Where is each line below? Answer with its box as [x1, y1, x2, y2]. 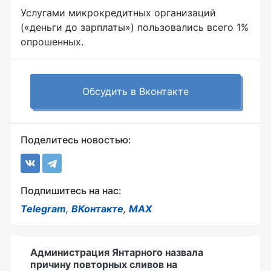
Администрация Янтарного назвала [30, 246, 203, 258]
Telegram [21, 202, 66, 215]
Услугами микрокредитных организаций [21, 6, 216, 19]
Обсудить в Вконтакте [82, 85, 189, 97]
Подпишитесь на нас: [21, 184, 122, 197]
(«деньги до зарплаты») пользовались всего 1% [21, 21, 249, 33]
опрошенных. [21, 35, 83, 48]
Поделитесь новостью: [21, 133, 131, 146]
